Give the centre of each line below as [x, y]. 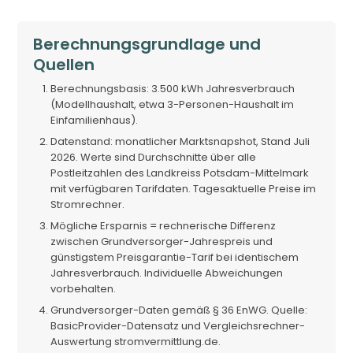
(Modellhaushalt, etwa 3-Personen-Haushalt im [173, 104]
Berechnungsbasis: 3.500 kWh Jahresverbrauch [173, 88]
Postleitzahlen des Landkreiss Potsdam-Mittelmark [180, 173]
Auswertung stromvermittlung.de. [136, 341]
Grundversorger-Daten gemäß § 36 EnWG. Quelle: [179, 310]
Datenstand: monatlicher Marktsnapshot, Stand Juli [180, 141]
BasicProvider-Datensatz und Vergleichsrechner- [178, 325]
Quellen [64, 64]
